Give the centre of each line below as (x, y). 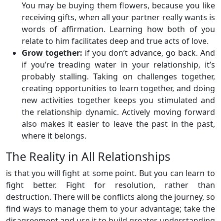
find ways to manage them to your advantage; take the (110, 209)
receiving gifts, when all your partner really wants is (118, 17)
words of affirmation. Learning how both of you (118, 29)
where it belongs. (54, 136)
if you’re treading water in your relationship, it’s (118, 65)
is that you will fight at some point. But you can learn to (110, 173)
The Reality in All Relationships (88, 156)
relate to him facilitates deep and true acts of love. (115, 41)
